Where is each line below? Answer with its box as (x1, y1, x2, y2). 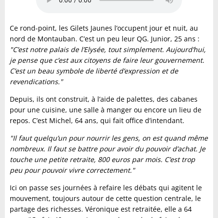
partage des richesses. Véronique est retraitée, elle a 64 (10, 204, 192, 214)
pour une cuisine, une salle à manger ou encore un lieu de (10, 105, 201, 115)
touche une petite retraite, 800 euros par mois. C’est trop (10, 155, 195, 164)
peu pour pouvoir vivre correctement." (10, 165, 135, 175)
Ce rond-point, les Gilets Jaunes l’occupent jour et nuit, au (10, 23, 198, 33)
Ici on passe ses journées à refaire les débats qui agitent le (10, 183, 202, 193)
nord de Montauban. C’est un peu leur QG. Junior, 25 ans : (10, 34, 200, 44)
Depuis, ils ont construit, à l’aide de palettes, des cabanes (10, 94, 198, 104)
